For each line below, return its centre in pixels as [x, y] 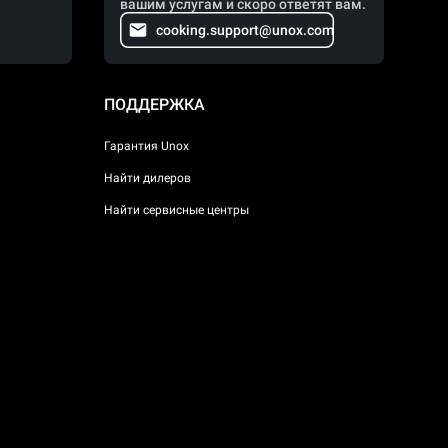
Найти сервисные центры [176, 209]
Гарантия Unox [146, 145]
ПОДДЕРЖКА [154, 104]
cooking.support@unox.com [245, 30]
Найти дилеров [147, 177]
